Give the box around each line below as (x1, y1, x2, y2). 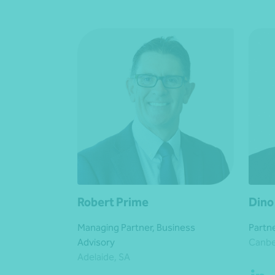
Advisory (77, 236, 115, 249)
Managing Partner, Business (77, 222, 195, 234)
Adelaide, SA (77, 251, 130, 263)
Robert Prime (77, 195, 149, 210)
